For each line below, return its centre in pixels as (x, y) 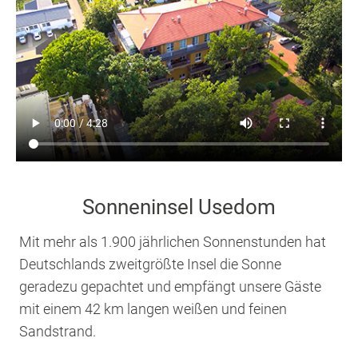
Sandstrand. (58, 331)
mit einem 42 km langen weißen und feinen (153, 309)
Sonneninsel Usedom (179, 207)
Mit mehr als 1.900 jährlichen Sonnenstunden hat (173, 242)
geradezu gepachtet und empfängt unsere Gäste (171, 286)
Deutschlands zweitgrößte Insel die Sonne (151, 264)
